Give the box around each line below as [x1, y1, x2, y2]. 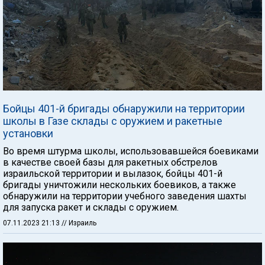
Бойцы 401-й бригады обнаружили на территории [3, 102, 245, 115]
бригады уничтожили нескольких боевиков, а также [3, 179, 236, 190]
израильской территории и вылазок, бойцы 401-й [3, 168, 222, 179]
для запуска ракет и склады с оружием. [3, 202, 179, 213]
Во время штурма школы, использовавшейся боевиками [3, 146, 258, 157]
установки [3, 127, 53, 140]
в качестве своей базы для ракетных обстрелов [3, 157, 218, 168]
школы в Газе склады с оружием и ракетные [3, 115, 222, 127]
